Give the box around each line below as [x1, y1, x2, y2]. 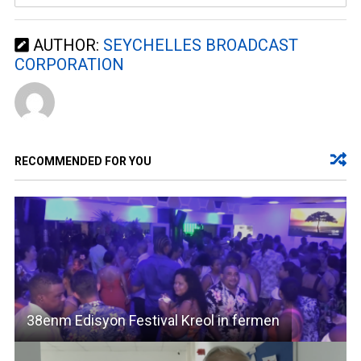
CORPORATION [14, 54, 124, 74]
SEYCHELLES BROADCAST [102, 35, 298, 55]
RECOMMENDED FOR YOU [14, 154, 151, 168]
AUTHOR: [28, 35, 103, 55]
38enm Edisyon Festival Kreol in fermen [26, 311, 280, 329]
